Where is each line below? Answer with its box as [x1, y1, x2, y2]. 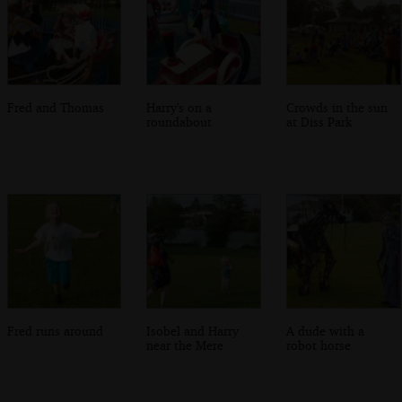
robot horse [286, 336, 352, 353]
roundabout [146, 113, 213, 129]
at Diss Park [286, 113, 353, 129]
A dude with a [286, 322, 365, 338]
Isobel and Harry [146, 322, 240, 338]
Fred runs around [6, 322, 103, 338]
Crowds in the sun [286, 99, 389, 115]
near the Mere [146, 336, 224, 353]
